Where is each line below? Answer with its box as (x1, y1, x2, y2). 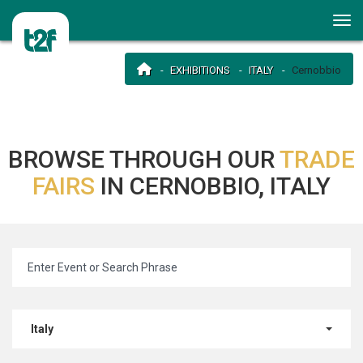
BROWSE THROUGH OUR (8, 145, 280, 173)
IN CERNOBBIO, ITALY (100, 172, 331, 200)
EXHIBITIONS (170, 64, 230, 76)
